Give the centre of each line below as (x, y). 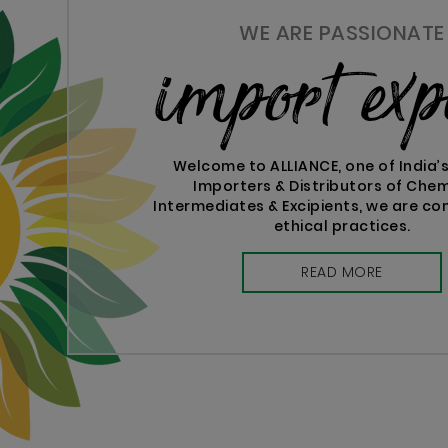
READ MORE (342, 272)
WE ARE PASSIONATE (342, 33)
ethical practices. (342, 226)
